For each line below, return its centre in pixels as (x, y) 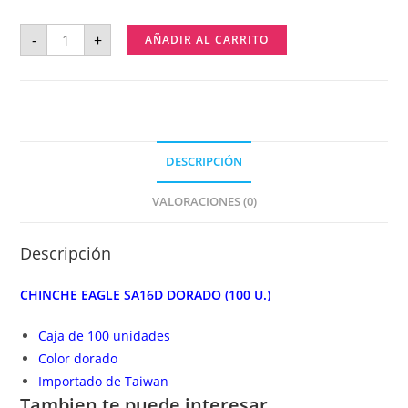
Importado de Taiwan (104, 381)
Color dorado (78, 358)
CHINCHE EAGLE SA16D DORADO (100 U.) (146, 295)
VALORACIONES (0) (204, 202)
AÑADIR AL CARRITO (207, 39)
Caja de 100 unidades (105, 336)
